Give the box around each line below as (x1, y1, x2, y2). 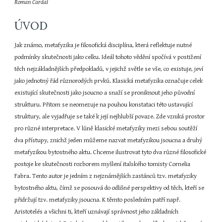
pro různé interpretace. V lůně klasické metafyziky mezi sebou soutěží (14, 125, 198, 132)
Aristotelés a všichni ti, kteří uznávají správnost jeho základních (14, 208, 179, 216)
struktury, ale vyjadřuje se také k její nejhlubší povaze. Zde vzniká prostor (14, 113, 205, 120)
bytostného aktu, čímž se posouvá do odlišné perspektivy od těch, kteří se (14, 184, 205, 192)
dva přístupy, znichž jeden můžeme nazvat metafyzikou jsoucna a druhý (14, 137, 203, 144)
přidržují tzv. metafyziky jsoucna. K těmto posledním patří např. (14, 196, 181, 204)
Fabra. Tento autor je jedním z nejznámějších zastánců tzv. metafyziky (14, 172, 197, 180)
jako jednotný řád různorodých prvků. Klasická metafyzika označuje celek (14, 77, 203, 85)
